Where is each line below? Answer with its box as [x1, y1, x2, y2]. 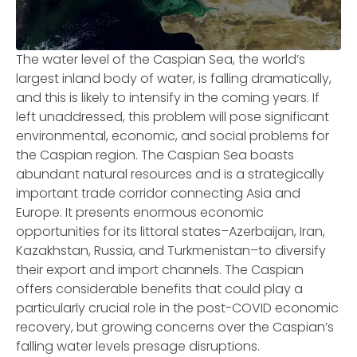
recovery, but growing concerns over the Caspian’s [16, 318, 334, 336]
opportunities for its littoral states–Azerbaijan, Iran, [16, 222, 325, 241]
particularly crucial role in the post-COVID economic [16, 299, 339, 317]
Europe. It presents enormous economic [16, 203, 264, 222]
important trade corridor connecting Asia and [16, 184, 300, 202]
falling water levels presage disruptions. [16, 337, 260, 355]
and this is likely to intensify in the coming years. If [16, 88, 320, 107]
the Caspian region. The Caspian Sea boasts [16, 146, 294, 164]
